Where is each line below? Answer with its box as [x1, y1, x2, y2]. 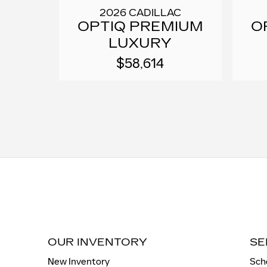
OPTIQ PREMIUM [77, 18, 203, 35]
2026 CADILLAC [99, 7, 181, 19]
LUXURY [108, 35, 172, 52]
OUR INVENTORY [48, 236, 147, 249]
